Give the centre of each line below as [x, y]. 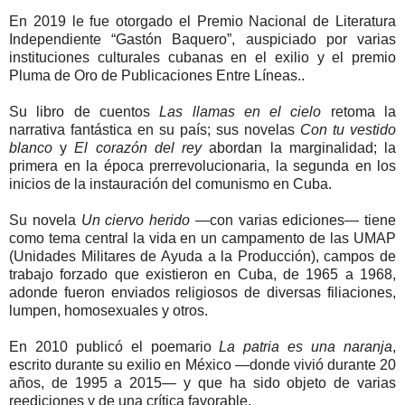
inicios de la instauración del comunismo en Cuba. [170, 184]
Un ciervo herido [135, 220]
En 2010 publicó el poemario [114, 346]
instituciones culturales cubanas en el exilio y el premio [202, 57]
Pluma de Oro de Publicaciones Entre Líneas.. [157, 75]
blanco [31, 147]
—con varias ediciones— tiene [293, 220]
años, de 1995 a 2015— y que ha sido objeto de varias [202, 382]
